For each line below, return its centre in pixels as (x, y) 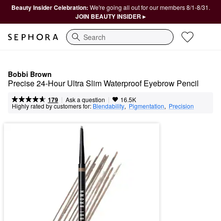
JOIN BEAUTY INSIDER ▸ (110, 16)
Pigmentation (147, 106)
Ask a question (85, 99)
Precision (181, 106)
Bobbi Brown (30, 74)
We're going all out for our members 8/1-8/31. (150, 7)
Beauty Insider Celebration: (50, 7)
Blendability (109, 106)
